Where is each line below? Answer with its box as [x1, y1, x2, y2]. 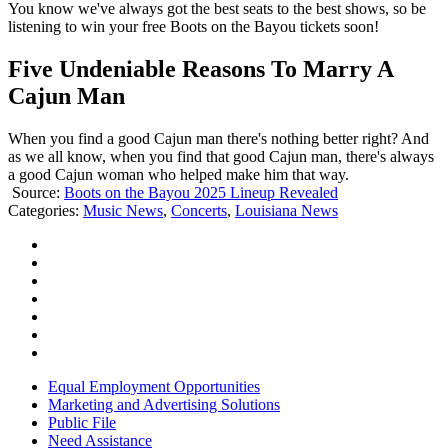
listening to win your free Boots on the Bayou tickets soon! [8, 18, 379, 36]
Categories [8, 202, 75, 220]
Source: [8, 184, 64, 202]
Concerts [171, 202, 227, 220]
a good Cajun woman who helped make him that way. [8, 166, 349, 184]
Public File [48, 414, 116, 432]
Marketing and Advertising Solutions [48, 396, 280, 414]
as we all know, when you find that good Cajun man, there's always [8, 148, 434, 166]
